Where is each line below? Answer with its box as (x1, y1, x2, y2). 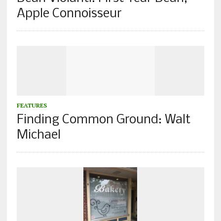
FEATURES (16, 101, 47, 109)
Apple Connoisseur (16, 7, 122, 21)
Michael (16, 128, 61, 142)
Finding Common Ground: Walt (16, 113, 190, 127)
